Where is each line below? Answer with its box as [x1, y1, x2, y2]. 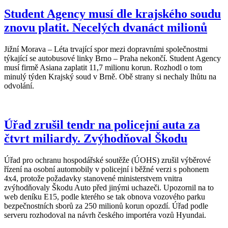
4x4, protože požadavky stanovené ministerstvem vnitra [4, 174, 182, 183]
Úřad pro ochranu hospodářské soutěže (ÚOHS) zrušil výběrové [4, 156, 211, 165]
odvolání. [4, 81, 34, 91]
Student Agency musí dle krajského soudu [4, 7, 221, 21]
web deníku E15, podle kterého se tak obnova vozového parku [4, 192, 205, 202]
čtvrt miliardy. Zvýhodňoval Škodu [4, 132, 187, 146]
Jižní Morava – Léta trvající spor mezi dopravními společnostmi [4, 45, 208, 54]
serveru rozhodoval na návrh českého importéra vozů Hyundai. [4, 211, 206, 220]
